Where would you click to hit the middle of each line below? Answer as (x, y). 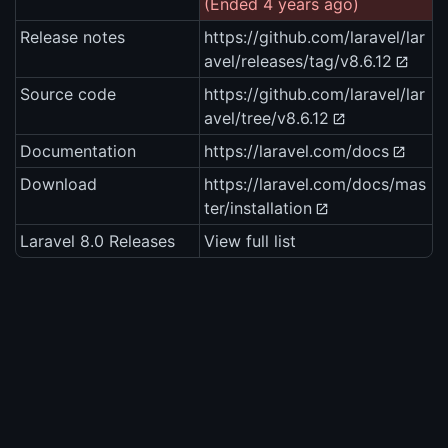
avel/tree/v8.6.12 (266, 118)
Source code (68, 94)
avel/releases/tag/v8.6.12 (298, 61)
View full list (250, 241)
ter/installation (258, 208)
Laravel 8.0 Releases (97, 241)
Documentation (78, 151)
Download (58, 184)
